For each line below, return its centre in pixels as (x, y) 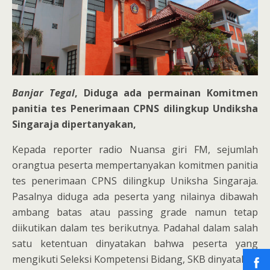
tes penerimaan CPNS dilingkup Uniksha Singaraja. (135, 181)
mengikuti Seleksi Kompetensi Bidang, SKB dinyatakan (135, 259)
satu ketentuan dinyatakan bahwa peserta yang (135, 244)
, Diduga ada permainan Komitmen (166, 93)
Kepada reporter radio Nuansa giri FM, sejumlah (135, 150)
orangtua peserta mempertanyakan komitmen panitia (135, 165)
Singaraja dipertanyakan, (74, 124)
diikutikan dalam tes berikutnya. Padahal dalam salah (135, 228)
